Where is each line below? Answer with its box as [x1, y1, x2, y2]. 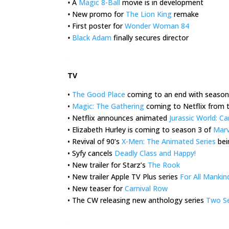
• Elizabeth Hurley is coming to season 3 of [67, 125, 213, 135]
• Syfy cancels [67, 148, 114, 158]
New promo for [72, 9, 126, 19]
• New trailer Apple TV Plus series [67, 172, 180, 182]
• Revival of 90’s [67, 136, 122, 147]
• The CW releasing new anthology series [67, 195, 206, 205]
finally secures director [111, 33, 189, 43]
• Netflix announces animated [67, 113, 169, 123]
